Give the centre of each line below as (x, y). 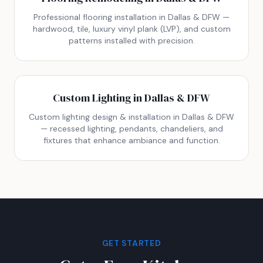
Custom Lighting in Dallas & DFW (131, 97)
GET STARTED (131, 243)
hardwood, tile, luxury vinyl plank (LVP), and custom (131, 28)
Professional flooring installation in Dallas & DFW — (131, 17)
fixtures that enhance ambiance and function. (131, 140)
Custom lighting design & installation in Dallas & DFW (131, 117)
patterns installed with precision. (131, 40)
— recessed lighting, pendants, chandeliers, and (131, 128)
